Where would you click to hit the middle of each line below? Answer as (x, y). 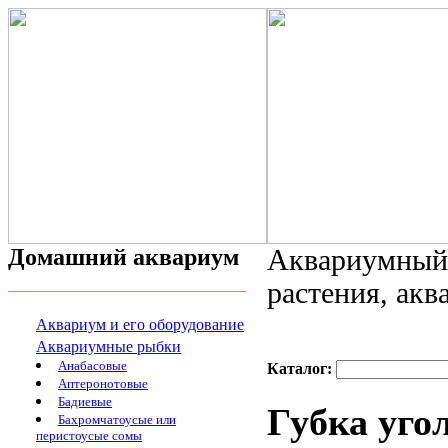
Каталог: (301, 368)
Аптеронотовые (103, 383)
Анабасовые (92, 365)
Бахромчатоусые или (117, 419)
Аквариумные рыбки (108, 346)
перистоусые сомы (89, 436)
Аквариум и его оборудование (140, 324)
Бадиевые (85, 401)
